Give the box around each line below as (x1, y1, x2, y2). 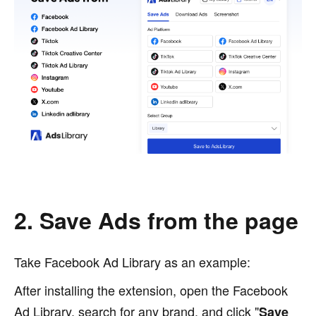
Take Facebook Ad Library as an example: (14, 252, 250, 271)
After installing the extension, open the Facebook (14, 280, 288, 299)
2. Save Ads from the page (14, 203, 298, 236)
